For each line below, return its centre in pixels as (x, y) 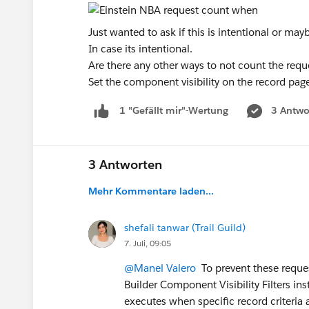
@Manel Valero (160, 268)
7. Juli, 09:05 (148, 243)
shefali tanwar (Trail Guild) (185, 227)
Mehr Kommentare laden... (151, 191)
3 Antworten (125, 164)
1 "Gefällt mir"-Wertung (174, 111)
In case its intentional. (140, 49)
